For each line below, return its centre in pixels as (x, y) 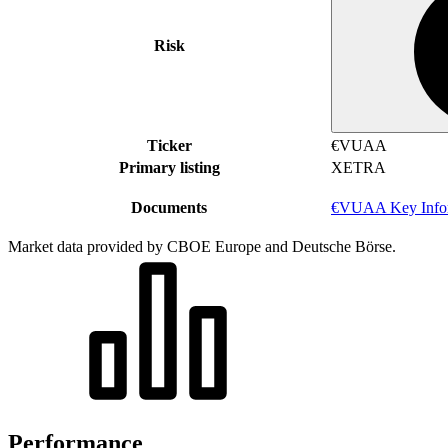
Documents (169, 207)
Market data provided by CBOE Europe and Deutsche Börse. (202, 246)
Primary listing (169, 167)
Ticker (169, 145)
